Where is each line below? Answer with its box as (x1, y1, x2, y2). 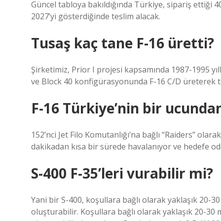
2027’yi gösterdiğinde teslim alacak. (31, 11, 160, 22)
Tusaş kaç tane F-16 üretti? (31, 34, 214, 52)
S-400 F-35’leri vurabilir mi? (31, 164, 213, 183)
